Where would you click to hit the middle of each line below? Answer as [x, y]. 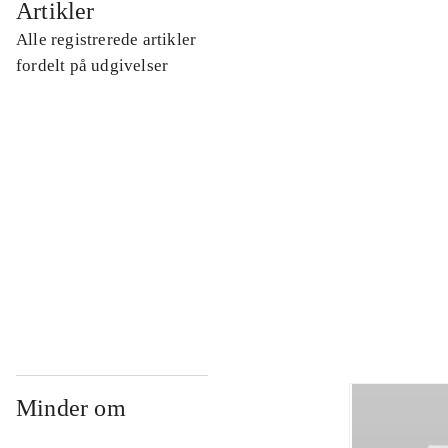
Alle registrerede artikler [106, 40]
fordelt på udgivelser [92, 66]
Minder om [71, 408]
